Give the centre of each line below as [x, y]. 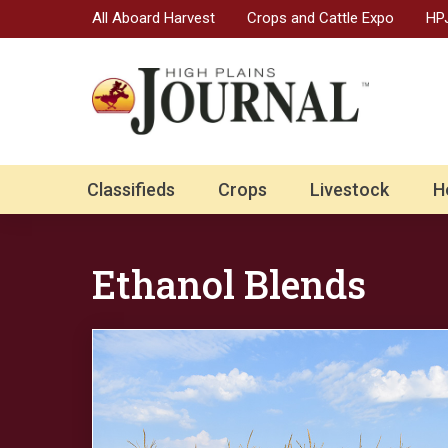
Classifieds [131, 190]
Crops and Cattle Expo [320, 17]
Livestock [350, 190]
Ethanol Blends [229, 284]
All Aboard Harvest [153, 17]
